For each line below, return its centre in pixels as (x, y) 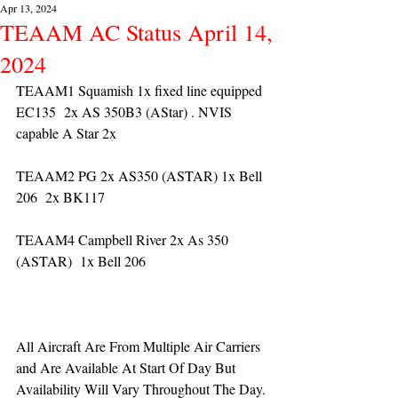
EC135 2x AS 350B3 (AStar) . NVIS (126, 111)
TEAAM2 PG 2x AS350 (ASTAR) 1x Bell (141, 175)
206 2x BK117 (60, 197)
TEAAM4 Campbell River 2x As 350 (124, 239)
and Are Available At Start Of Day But (127, 367)
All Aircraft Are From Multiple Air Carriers (140, 346)
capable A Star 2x (68, 133)
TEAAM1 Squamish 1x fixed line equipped (141, 90)
